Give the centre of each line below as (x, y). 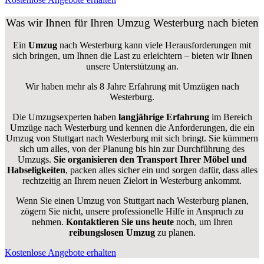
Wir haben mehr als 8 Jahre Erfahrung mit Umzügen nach (132, 87)
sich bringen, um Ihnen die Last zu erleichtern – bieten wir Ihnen (132, 56)
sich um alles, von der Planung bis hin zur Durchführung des (132, 149)
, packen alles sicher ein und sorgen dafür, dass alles (161, 170)
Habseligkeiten (36, 170)
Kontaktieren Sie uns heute (120, 222)
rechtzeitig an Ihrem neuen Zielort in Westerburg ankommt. (132, 181)
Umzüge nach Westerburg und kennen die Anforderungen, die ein (132, 128)
